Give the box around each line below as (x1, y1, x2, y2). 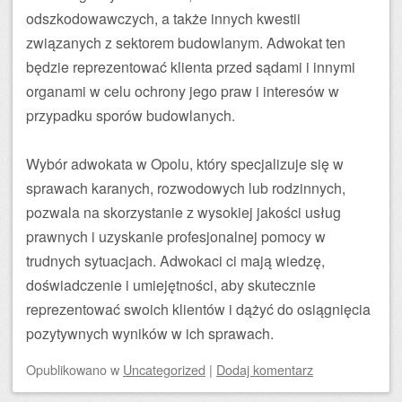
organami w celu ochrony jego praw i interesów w (26, 81, 339, 101)
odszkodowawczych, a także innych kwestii (26, 8, 301, 29)
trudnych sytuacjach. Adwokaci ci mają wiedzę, (26, 250, 325, 271)
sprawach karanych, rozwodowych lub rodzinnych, (26, 178, 345, 198)
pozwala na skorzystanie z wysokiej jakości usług (26, 202, 341, 223)
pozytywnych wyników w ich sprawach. (26, 323, 274, 344)
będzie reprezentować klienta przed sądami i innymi (26, 57, 355, 77)
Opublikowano (26, 360, 110, 379)
